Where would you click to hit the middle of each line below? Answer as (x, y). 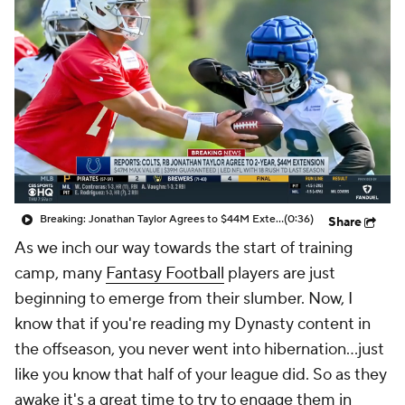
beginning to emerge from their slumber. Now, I (184, 299)
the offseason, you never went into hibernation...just (199, 349)
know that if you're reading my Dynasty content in (193, 324)
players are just (280, 273)
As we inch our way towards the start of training (184, 248)
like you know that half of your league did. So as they (201, 375)
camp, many (60, 273)
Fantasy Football (165, 273)
